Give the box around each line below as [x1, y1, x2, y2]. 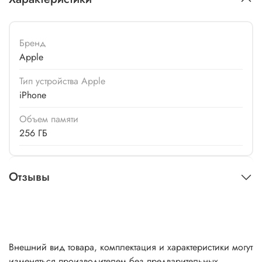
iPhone [19, 88, 46, 102]
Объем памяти [19, 112, 78, 126]
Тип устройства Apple [19, 74, 105, 88]
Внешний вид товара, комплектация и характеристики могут [9, 240, 253, 254]
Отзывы [9, 168, 50, 186]
